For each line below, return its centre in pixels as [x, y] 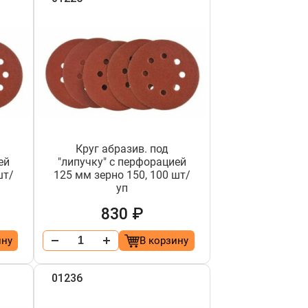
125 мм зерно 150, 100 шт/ [122, 175]
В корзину [164, 241]
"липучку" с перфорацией [122, 162]
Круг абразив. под [122, 149]
